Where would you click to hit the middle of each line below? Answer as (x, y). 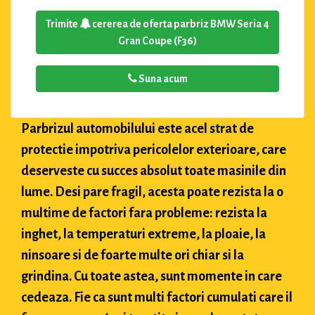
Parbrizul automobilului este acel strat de (137, 128)
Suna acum (162, 78)
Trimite (63, 24)
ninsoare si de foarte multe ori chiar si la (133, 255)
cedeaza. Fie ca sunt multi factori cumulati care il (157, 297)
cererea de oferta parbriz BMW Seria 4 (180, 24)
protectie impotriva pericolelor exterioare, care (154, 149)
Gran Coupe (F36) (157, 40)
